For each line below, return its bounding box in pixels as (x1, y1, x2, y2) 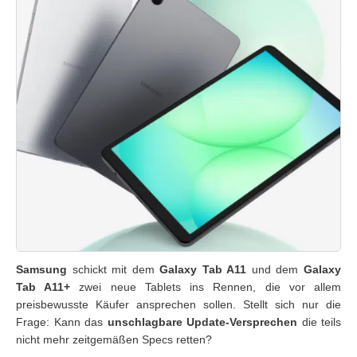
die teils (297, 316, 341, 328)
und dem (246, 263, 304, 276)
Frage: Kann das (16, 316, 108, 328)
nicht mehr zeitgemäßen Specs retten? (16, 333, 212, 346)
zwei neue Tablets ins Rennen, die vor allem (70, 280, 342, 293)
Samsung (16, 263, 67, 276)
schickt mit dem (67, 263, 160, 276)
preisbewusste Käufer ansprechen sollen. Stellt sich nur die (16, 298, 341, 311)
